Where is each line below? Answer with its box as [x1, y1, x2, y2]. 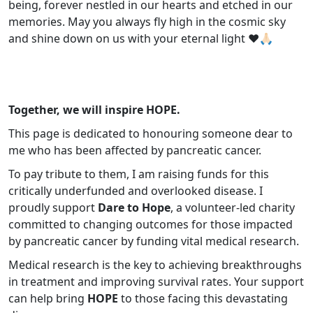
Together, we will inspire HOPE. [8, 102, 180, 118]
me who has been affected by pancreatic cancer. [8, 143, 261, 159]
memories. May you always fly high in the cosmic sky [8, 14, 286, 30]
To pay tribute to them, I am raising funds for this [8, 166, 269, 182]
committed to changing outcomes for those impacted [8, 217, 293, 233]
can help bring [8, 291, 87, 307]
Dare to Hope [98, 200, 170, 216]
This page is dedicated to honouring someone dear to [8, 126, 293, 142]
